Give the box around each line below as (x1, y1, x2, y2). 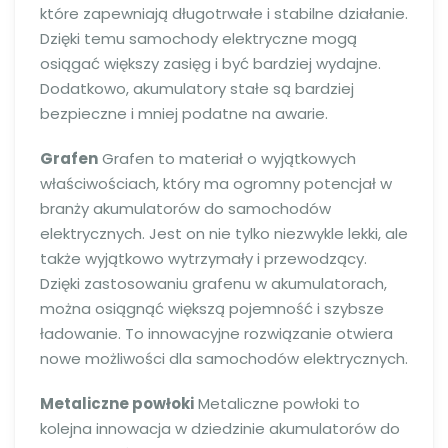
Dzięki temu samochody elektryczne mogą (40, 28, 357, 49)
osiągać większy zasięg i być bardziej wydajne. (40, 53, 381, 74)
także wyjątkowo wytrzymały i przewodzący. (40, 248, 367, 269)
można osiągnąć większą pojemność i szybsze (40, 298, 384, 319)
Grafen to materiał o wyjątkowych (98, 148, 356, 169)
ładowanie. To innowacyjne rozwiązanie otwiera (40, 323, 393, 344)
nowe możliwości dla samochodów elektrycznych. (40, 348, 408, 369)
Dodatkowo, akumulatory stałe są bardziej (40, 78, 354, 99)
